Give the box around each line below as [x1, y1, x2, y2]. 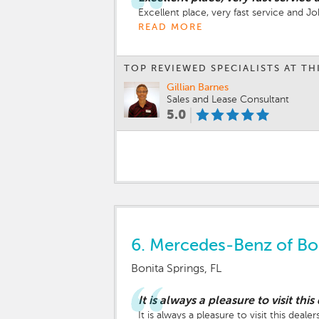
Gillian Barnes [167, 82, 229, 93]
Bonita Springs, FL [131, 263, 221, 275]
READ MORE [138, 22, 203, 32]
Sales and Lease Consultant [167, 94, 289, 105]
